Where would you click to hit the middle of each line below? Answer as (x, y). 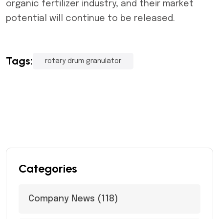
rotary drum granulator (83, 61)
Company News (62, 199)
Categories (48, 168)
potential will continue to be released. (90, 19)
